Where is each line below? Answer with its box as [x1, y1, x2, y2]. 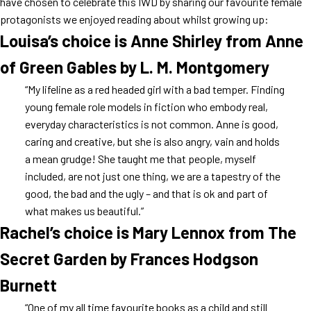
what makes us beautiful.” [24, 204, 144, 217]
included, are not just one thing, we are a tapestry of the [24, 169, 280, 183]
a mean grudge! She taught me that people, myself [24, 152, 256, 165]
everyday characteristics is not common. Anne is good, [24, 117, 278, 131]
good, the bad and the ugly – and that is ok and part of [24, 187, 268, 200]
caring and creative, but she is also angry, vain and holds [24, 135, 280, 148]
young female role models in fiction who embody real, [24, 100, 268, 113]
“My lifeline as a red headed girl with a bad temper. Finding [24, 83, 285, 96]
